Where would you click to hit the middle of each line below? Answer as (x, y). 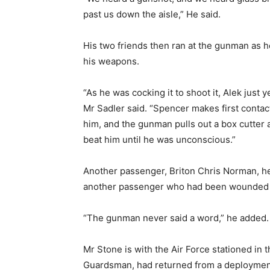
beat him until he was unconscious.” (159, 140)
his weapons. (111, 61)
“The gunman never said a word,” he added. (176, 218)
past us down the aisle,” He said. (152, 14)
